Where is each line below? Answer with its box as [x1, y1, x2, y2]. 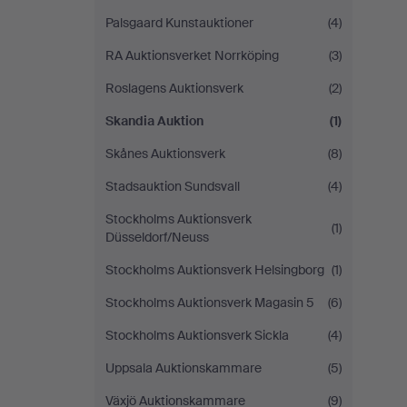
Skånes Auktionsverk [105, 145, 225, 162]
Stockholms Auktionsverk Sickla [105, 327, 289, 343]
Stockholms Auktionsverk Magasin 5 [105, 294, 314, 311]
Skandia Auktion [105, 113, 203, 129]
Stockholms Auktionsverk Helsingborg [105, 262, 324, 278]
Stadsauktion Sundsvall [105, 178, 240, 194]
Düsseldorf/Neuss [105, 229, 209, 245]
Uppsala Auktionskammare [105, 360, 262, 376]
